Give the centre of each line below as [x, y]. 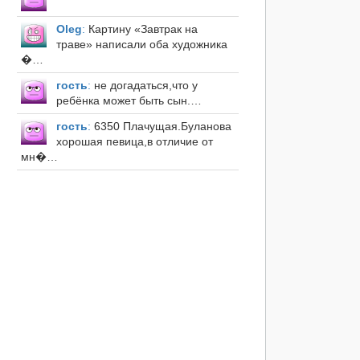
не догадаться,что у [144, 86]
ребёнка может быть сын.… [129, 101]
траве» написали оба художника [141, 45]
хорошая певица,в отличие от [134, 142]
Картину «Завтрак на [141, 29]
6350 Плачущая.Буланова [161, 127]
